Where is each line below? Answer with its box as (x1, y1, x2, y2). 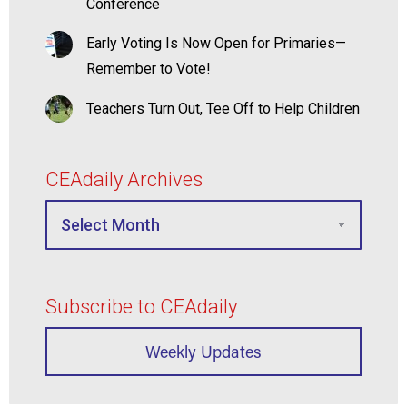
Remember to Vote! (86, 60, 211, 78)
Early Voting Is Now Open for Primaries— (86, 35, 346, 53)
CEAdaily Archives (45, 168, 203, 192)
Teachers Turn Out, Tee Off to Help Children (86, 100, 360, 118)
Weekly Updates (145, 341, 262, 363)
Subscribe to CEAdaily (45, 295, 237, 319)
